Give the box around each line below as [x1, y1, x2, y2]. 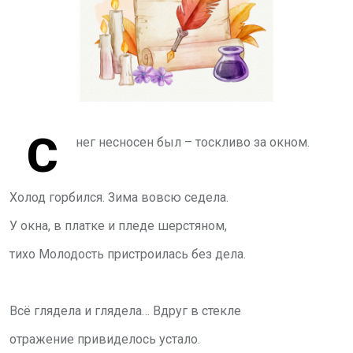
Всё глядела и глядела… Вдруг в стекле [9, 303, 241, 318]
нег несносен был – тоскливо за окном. [76, 134, 310, 150]
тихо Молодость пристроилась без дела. [9, 246, 246, 262]
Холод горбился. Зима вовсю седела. [9, 189, 229, 205]
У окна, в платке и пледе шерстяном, [9, 217, 227, 233]
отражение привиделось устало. [9, 331, 200, 347]
